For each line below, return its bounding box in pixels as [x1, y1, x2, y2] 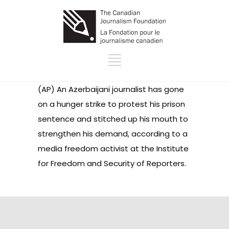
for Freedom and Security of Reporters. [38, 158, 186, 169]
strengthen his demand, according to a [38, 128, 188, 139]
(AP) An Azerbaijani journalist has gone [38, 84, 184, 95]
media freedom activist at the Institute [38, 143, 189, 154]
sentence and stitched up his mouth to [38, 113, 188, 124]
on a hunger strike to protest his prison [38, 99, 185, 109]
